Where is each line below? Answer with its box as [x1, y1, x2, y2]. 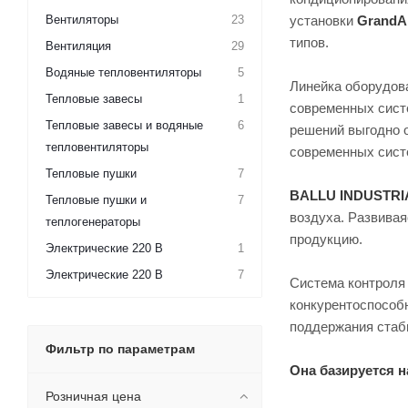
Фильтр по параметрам [46, 342, 195, 356]
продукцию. [290, 231, 362, 247]
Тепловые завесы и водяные [46, 118, 203, 132]
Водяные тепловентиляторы [46, 66, 201, 79]
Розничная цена [46, 389, 141, 403]
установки [290, 13, 357, 28]
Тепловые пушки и [46, 193, 147, 207]
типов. [290, 35, 329, 50]
